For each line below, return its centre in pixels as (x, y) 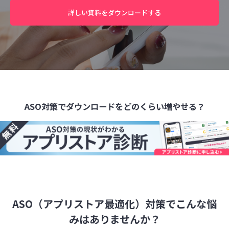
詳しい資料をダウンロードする (114, 13)
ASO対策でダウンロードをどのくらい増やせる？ (114, 106)
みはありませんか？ (114, 219)
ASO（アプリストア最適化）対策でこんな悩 (114, 203)
